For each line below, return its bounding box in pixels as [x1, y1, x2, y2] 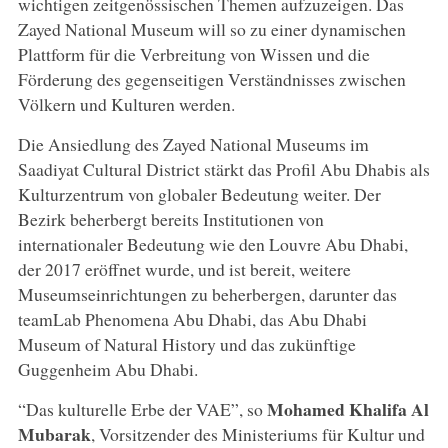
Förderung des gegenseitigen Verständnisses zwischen [17, 67, 406, 92]
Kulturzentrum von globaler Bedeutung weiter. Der [17, 182, 381, 207]
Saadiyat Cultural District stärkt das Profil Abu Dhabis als [17, 157, 430, 182]
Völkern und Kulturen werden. [17, 92, 235, 117]
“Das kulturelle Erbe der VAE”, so [17, 397, 267, 422]
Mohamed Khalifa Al [266, 396, 429, 423]
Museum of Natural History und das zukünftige [17, 332, 356, 357]
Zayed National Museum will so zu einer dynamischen [17, 17, 406, 42]
